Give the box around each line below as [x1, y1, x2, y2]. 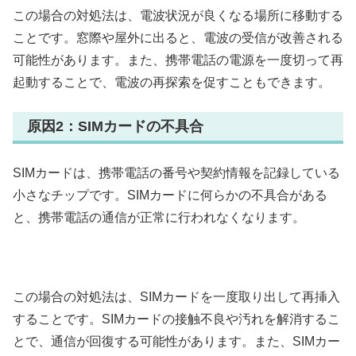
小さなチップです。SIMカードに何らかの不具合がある [13, 188, 327, 202]
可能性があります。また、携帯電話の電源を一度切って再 [13, 53, 343, 68]
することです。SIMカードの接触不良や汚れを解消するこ [13, 312, 340, 327]
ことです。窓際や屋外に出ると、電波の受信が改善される [13, 31, 343, 45]
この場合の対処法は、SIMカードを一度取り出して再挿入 [13, 290, 340, 304]
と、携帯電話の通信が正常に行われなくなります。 [13, 210, 305, 224]
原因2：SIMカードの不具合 [27, 118, 203, 134]
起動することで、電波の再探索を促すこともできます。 [13, 75, 331, 90]
